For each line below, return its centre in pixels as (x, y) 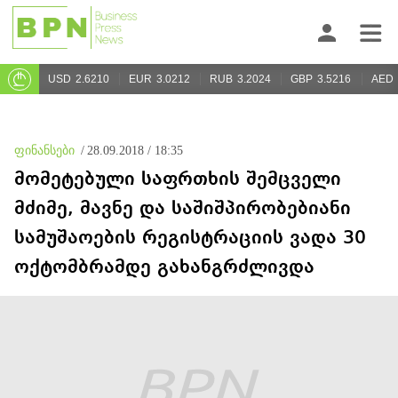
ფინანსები (44, 151)
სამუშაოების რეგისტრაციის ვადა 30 (190, 238)
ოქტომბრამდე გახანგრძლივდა (164, 267)
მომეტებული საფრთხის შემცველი (178, 179)
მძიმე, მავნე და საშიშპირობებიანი (183, 209)
